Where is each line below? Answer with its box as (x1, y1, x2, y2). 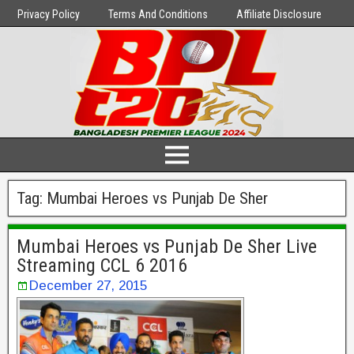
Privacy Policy (17, 8, 80, 21)
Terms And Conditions (108, 8, 208, 21)
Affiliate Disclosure (236, 8, 322, 21)
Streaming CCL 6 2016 (17, 254, 187, 277)
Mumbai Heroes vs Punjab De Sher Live (17, 235, 317, 258)
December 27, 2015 (29, 278, 147, 293)
